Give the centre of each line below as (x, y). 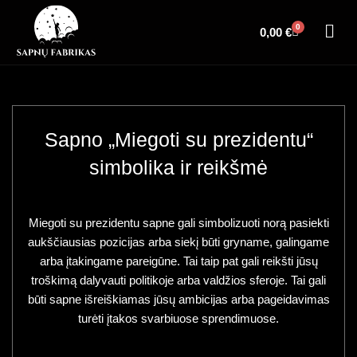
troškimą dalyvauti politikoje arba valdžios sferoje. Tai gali (178, 280)
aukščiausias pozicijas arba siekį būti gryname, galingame (178, 241)
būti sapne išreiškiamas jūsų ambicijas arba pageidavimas (178, 299)
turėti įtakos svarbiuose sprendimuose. (178, 318)
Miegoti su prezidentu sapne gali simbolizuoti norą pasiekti (178, 222)
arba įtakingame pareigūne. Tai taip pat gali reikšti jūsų (178, 261)
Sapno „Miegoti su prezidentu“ (178, 139)
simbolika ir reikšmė (178, 167)
